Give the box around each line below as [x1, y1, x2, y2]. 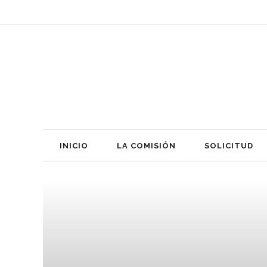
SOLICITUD [204, 141, 253, 150]
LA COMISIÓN [117, 141, 176, 150]
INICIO [60, 141, 88, 150]
